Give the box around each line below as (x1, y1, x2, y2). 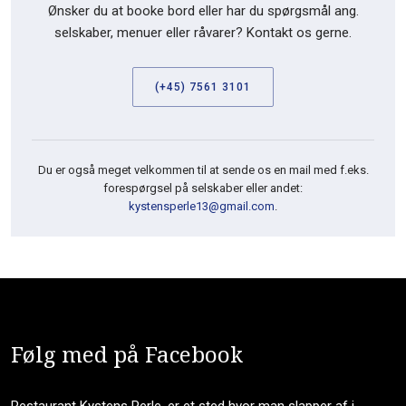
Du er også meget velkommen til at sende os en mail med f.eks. (37, 162, 369, 177)
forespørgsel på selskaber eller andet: (103, 180, 303, 195)
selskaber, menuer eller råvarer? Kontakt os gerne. (54, 24, 352, 41)
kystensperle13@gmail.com (129, 198, 275, 213)
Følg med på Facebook (10, 339, 243, 370)
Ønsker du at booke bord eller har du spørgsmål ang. (47, 2, 359, 19)
